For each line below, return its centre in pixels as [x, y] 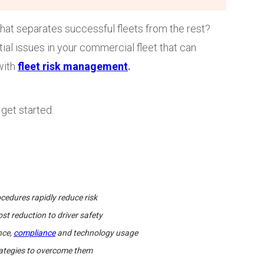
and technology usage [97, 233]
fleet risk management [73, 66]
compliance [34, 233]
